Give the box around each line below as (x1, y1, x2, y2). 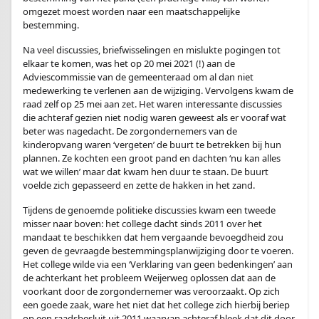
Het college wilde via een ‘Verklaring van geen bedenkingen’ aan (23, 258, 293, 271)
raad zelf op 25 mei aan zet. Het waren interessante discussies (23, 98, 282, 110)
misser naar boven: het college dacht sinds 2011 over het (23, 217, 262, 230)
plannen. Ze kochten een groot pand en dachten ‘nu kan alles (23, 152, 281, 164)
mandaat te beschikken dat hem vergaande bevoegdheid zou (23, 231, 283, 244)
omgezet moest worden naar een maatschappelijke (23, 5, 240, 18)
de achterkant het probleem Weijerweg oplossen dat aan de (23, 271, 276, 284)
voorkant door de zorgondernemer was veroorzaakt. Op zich (23, 285, 280, 298)
